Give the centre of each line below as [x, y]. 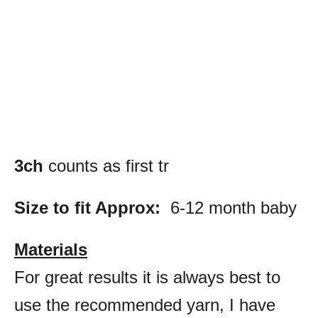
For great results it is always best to [147, 277]
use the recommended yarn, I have [145, 305]
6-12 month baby [229, 207]
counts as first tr [106, 165]
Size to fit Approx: [87, 207]
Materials [51, 249]
